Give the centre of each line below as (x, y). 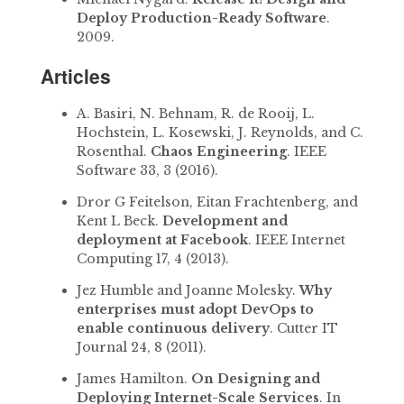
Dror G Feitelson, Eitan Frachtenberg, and (217, 202)
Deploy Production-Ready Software (201, 18)
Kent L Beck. (119, 221)
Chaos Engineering (218, 152)
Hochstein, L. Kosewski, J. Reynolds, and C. (220, 133)
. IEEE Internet (296, 240)
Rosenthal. (113, 152)
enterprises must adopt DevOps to (195, 310)
